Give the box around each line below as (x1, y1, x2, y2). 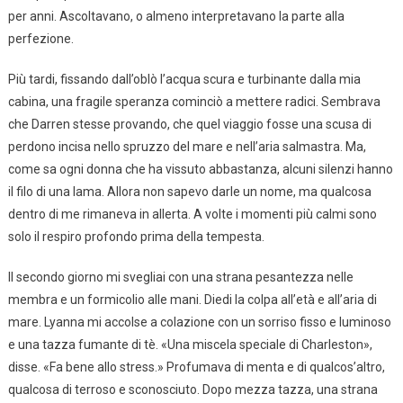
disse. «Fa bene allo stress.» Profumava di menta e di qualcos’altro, (7, 360, 385, 375)
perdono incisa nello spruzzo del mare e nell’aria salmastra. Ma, (7, 139, 366, 155)
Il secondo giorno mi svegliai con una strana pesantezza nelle (7, 270, 354, 285)
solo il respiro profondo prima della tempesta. (7, 229, 264, 245)
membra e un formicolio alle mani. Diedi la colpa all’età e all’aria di (7, 292, 377, 308)
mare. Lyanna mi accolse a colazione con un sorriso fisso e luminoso (7, 315, 391, 330)
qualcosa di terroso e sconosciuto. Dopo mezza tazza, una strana (7, 382, 378, 398)
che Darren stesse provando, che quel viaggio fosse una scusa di (7, 117, 372, 132)
